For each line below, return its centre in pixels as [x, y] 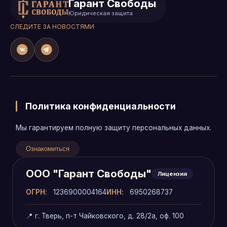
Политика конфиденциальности [101, 106]
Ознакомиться [48, 149]
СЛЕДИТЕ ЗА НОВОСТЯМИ [52, 27]
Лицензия [172, 174]
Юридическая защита [100, 13]
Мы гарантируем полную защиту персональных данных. [113, 128]
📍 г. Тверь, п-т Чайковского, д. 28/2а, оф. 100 [105, 216]
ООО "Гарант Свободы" [89, 174]
